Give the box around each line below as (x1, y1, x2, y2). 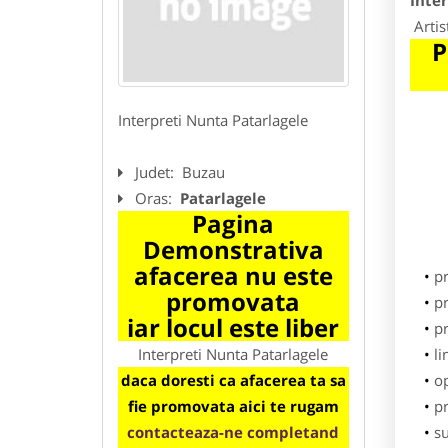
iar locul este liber (127, 310, 340, 344)
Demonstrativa (142, 232, 324, 266)
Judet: (135, 161, 178, 182)
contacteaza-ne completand (127, 421, 340, 442)
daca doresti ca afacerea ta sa (120, 369, 346, 390)
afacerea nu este (133, 258, 333, 292)
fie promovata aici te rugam (127, 395, 339, 416)
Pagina (192, 206, 275, 240)
